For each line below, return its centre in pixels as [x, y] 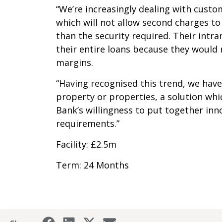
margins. [75, 62]
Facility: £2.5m [86, 144]
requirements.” [88, 123]
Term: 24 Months [92, 165]
